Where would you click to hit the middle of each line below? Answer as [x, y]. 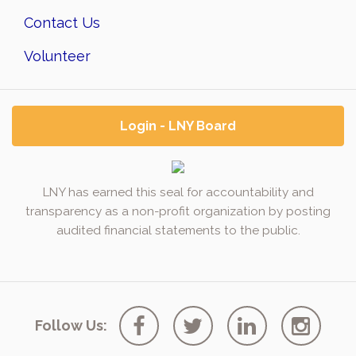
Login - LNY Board [178, 126]
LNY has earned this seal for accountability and [178, 192]
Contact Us [62, 23]
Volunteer [57, 56]
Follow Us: [71, 325]
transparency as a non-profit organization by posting [178, 211]
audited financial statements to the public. [178, 230]
